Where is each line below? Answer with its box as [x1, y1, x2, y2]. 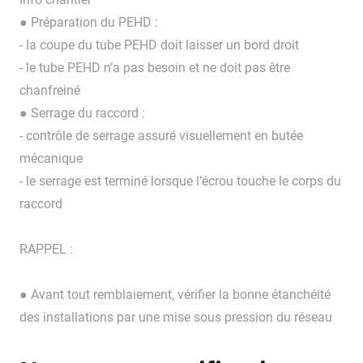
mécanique [19, 151, 83, 167]
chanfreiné [19, 83, 80, 99]
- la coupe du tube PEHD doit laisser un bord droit [19, 37, 299, 53]
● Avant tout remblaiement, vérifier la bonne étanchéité [19, 287, 331, 303]
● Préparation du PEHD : [19, 15, 158, 31]
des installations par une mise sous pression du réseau [19, 310, 332, 326]
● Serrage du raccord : [19, 105, 145, 122]
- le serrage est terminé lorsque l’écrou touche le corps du [19, 173, 341, 190]
